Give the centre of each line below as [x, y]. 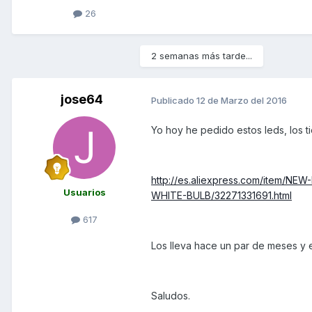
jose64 [81, 100]
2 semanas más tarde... [202, 56]
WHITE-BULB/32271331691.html [221, 196]
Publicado [174, 100]
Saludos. [171, 296]
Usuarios [84, 193]
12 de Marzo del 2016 [242, 100]
